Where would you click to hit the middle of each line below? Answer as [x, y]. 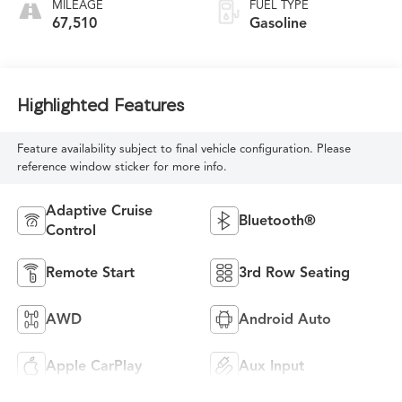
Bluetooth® [277, 220]
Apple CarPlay [93, 366]
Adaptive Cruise [99, 210]
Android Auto [285, 319]
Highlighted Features [100, 105]
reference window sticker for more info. [122, 166]
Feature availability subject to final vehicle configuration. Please [184, 149]
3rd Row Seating [294, 272]
